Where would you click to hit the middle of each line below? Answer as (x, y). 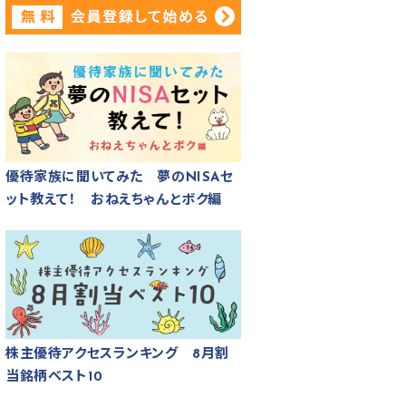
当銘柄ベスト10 (54, 378)
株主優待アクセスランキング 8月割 (117, 355)
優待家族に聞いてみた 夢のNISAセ (120, 178)
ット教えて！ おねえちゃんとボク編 (114, 200)
